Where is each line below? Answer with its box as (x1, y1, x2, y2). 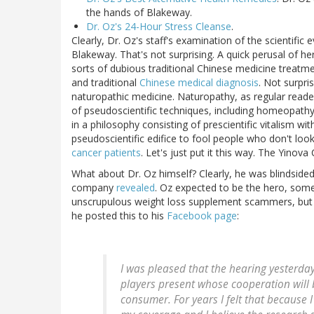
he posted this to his (71, 209, 167, 223)
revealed (116, 181, 155, 195)
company (71, 181, 116, 195)
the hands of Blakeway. (86, 6, 192, 20)
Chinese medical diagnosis (139, 76, 259, 90)
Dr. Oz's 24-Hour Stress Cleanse (86, 20, 231, 34)
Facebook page (167, 209, 237, 223)
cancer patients (71, 146, 141, 160)
